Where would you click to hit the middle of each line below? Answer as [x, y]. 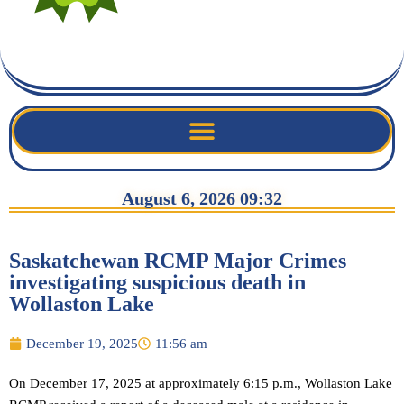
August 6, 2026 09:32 [202, 198]
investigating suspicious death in [157, 282]
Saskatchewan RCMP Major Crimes [178, 260]
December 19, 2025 [82, 343]
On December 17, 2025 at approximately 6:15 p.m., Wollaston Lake [201, 383]
